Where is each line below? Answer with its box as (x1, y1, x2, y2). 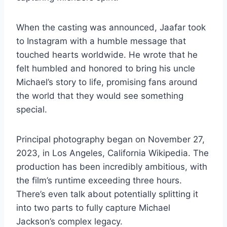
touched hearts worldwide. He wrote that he (16, 49, 198, 60)
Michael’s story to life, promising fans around (16, 77, 198, 87)
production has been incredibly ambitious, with (16, 161, 207, 172)
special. (16, 104, 47, 115)
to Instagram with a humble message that (16, 35, 186, 46)
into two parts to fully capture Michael (16, 202, 170, 213)
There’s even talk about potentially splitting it (16, 188, 198, 199)
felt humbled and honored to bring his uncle (16, 63, 195, 73)
